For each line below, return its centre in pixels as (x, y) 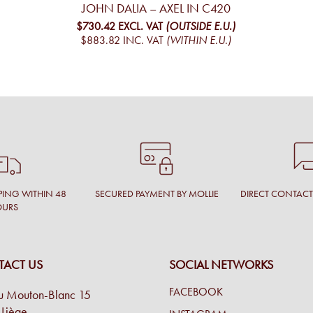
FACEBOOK (196, 292)
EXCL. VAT (141, 26)
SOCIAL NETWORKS (221, 265)
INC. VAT (144, 41)
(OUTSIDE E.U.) (201, 26)
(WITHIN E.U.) (199, 41)
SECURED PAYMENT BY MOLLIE (156, 194)
